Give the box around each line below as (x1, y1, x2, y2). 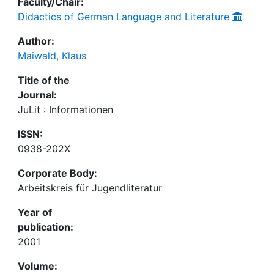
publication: (18, 221, 73, 233)
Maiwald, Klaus (18, 50, 86, 62)
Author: (18, 35, 54, 47)
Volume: (18, 260, 57, 272)
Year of (18, 206, 52, 218)
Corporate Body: (18, 167, 97, 179)
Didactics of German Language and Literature (18, 10, 229, 23)
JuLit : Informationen (18, 103, 113, 116)
